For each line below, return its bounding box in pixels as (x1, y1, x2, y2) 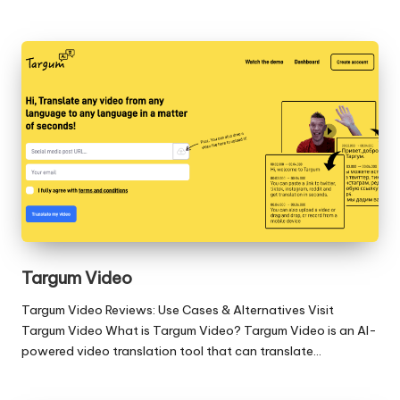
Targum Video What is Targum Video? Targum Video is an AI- (21, 321, 377, 338)
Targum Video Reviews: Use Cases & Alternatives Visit (21, 301, 334, 318)
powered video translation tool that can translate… (21, 342, 321, 359)
